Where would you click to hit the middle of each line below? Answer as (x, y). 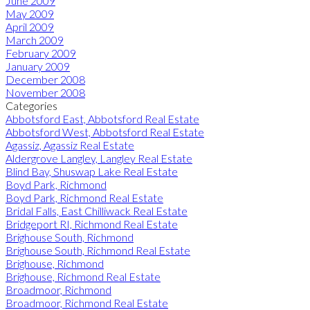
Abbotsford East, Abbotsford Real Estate (102, 119)
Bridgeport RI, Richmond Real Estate (92, 224)
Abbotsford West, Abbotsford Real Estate (105, 132)
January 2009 (38, 66)
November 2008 (45, 93)
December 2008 (45, 80)
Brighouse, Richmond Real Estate (83, 277)
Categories (31, 106)
